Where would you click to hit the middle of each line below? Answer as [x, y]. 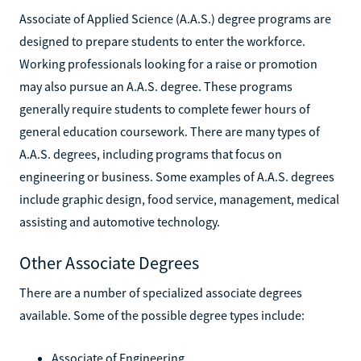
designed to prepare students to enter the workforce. [162, 41]
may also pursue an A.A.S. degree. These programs [156, 86]
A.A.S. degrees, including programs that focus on [151, 154]
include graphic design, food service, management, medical [179, 199]
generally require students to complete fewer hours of [165, 108]
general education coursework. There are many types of [170, 131]
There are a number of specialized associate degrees [161, 292]
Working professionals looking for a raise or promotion [168, 63]
